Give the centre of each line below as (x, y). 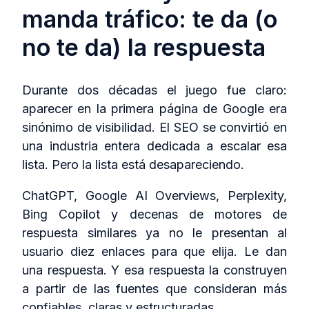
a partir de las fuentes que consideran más (154, 289)
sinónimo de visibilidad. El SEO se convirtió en (154, 128)
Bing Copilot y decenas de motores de (154, 215)
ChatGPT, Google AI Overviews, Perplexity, (154, 196)
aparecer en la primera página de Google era (154, 109)
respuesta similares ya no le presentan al (154, 233)
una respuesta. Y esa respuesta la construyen (154, 270)
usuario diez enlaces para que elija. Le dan (154, 252)
